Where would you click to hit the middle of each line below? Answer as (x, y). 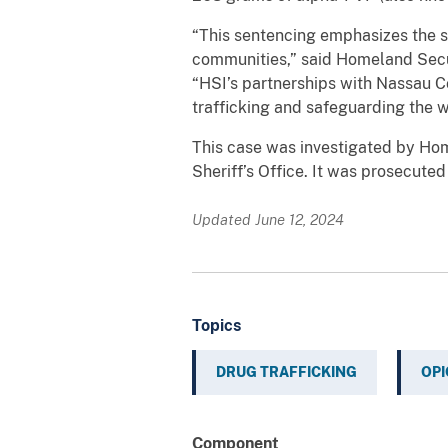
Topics (216, 325)
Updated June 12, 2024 (268, 219)
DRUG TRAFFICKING (286, 371)
